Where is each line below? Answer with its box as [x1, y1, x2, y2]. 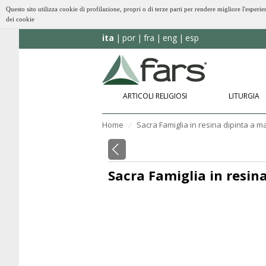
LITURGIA [229, 91, 259, 101]
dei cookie [6, 15, 34, 23]
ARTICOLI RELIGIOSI [123, 91, 187, 101]
